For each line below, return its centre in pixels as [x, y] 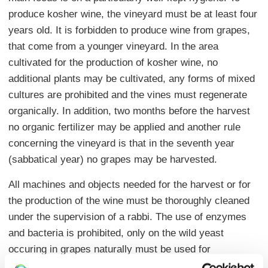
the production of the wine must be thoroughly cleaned [129, 200]
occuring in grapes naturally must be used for [109, 249]
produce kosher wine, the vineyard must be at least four [133, 14]
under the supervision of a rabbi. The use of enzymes [127, 217]
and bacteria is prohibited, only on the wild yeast [116, 233]
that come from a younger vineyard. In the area [113, 46]
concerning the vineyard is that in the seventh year [121, 143]
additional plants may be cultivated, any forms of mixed [132, 78]
